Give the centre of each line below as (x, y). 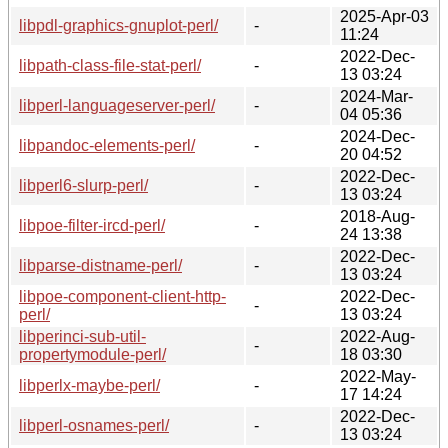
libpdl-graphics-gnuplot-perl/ (118, 25)
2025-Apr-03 (384, 16)
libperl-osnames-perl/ (94, 425)
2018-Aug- (377, 216)
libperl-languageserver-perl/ (117, 105)
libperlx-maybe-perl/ (89, 385)
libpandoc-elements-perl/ (107, 145)
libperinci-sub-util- (82, 336)
